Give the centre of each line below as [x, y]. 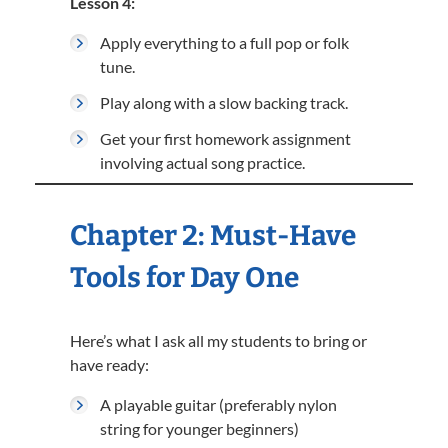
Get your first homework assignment [225, 138]
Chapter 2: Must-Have [213, 235]
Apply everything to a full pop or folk [224, 42]
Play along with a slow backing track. [224, 102]
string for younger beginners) [199, 428]
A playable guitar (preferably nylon [218, 404]
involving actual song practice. [202, 162]
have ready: [109, 364]
